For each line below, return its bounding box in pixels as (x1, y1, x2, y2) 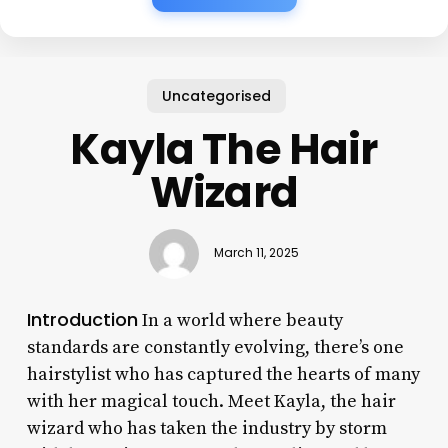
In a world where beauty (137, 308, 343, 332)
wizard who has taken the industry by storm (26, 416, 387, 440)
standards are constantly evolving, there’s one (26, 335, 404, 359)
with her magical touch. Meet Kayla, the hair (26, 389, 396, 413)
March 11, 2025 (213, 245, 299, 262)
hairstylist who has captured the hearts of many (26, 362, 420, 386)
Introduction (26, 306, 138, 332)
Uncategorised (161, 85, 271, 106)
